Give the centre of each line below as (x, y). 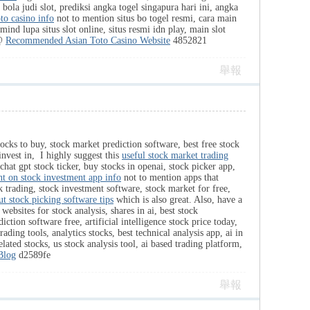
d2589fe (33, 255)
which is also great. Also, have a (178, 200)
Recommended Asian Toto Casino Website (88, 40)
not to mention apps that (170, 177)
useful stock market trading (175, 155)
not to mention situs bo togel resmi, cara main (145, 18)
